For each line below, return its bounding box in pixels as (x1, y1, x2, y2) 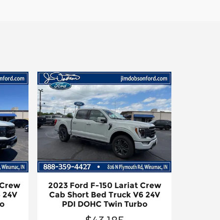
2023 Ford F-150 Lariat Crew (48, 180, 161, 190)
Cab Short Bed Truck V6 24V (49, 190, 160, 199)
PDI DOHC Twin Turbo (61, 199, 147, 209)
